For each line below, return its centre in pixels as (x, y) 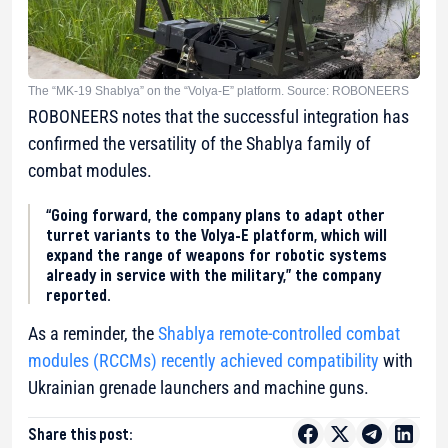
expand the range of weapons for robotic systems (216, 253)
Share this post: (80, 433)
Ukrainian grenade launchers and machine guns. (198, 387)
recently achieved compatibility (268, 360)
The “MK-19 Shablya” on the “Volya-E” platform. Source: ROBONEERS (218, 90)
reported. (78, 293)
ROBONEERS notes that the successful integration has (218, 116)
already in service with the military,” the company (213, 273)
